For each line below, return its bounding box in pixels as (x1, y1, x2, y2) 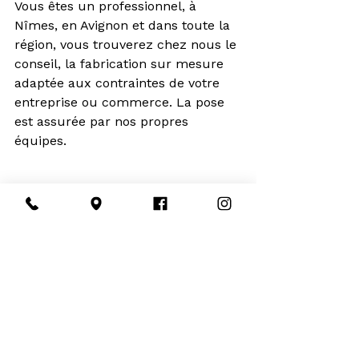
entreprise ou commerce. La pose (14, 94, 228, 110)
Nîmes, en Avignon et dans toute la (14, 17, 234, 33)
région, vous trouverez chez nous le (14, 36, 240, 52)
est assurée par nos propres (14, 113, 192, 129)
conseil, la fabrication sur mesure (14, 55, 228, 71)
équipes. (14, 132, 71, 148)
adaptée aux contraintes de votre (14, 75, 224, 91)
